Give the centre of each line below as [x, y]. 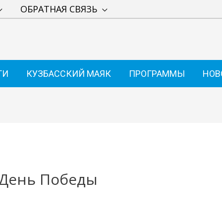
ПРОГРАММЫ [157, 73]
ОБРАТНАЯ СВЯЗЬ [59, 9]
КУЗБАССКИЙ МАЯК [69, 73]
